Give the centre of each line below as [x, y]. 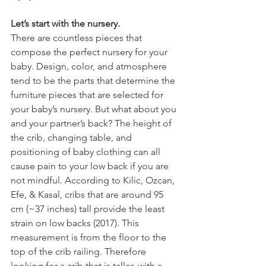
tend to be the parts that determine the [94, 80]
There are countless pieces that [77, 37]
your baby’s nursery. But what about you [95, 109]
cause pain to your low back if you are [91, 166]
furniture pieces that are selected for [88, 94]
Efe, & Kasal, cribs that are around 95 [88, 194]
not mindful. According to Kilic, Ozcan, [94, 180]
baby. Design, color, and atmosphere [90, 66]
